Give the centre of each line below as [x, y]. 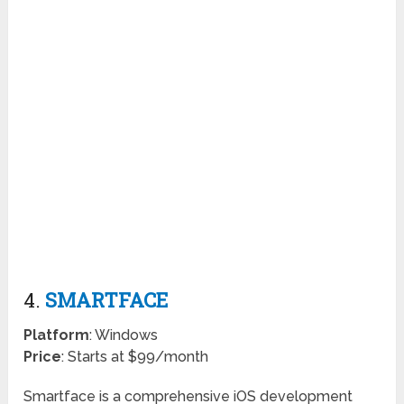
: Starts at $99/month [135, 356]
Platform [57, 335]
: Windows [124, 335]
